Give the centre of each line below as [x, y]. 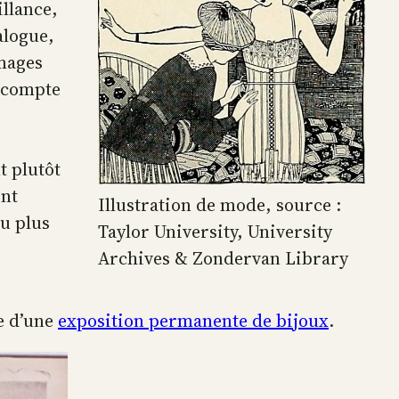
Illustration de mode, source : [220, 205]
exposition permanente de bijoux [193, 321]
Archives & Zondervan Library [223, 258]
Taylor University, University [215, 232]
